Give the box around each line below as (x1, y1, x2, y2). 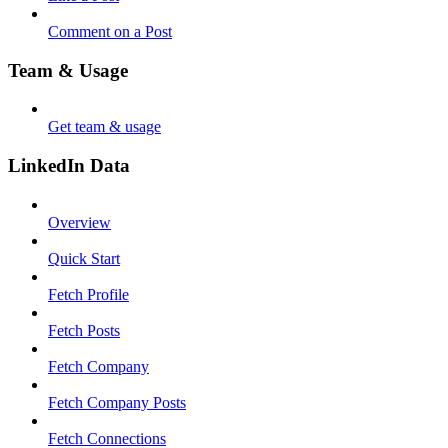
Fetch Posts (48, 321, 120, 339)
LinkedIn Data (8, 155, 130, 177)
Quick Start (48, 249, 120, 267)
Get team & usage (48, 118, 161, 136)
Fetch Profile (48, 285, 129, 303)
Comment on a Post (48, 22, 172, 40)
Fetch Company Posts (48, 393, 186, 411)
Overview (48, 213, 111, 231)
